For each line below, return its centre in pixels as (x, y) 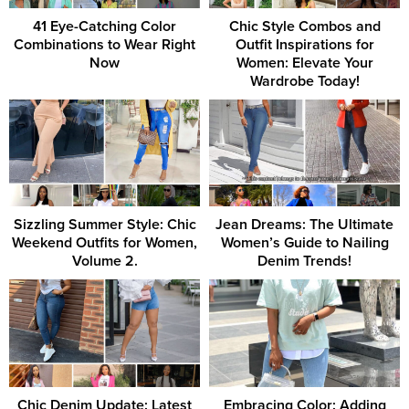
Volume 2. (105, 262)
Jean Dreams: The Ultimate (304, 225)
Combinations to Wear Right (105, 44)
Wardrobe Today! (304, 81)
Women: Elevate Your (304, 63)
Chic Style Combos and (304, 26)
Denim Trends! (304, 262)
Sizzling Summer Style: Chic (105, 225)
